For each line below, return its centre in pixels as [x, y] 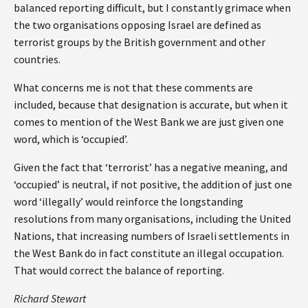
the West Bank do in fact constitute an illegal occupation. [149, 253]
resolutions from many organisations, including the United [152, 218]
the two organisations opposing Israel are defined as [137, 24]
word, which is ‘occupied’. [72, 139]
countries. [38, 59]
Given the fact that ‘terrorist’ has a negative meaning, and [151, 167]
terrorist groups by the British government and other [140, 42]
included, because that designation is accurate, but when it [151, 104]
